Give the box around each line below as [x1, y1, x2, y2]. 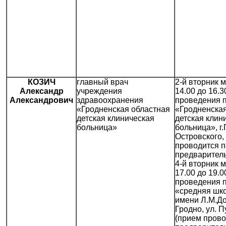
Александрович [10, 96, 73, 105]
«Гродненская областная [77, 105, 170, 114]
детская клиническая [77, 114, 154, 123]
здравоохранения [77, 96, 143, 105]
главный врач [77, 78, 128, 87]
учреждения [77, 87, 122, 96]
